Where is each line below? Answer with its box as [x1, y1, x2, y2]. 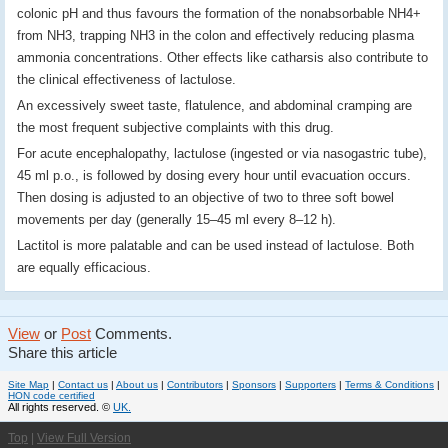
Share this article [8, 345, 117, 361]
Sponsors [232, 379, 276, 390]
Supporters [285, 379, 336, 390]
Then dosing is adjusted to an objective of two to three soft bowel [17, 190, 394, 205]
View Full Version [37, 431, 131, 445]
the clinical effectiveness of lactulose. [17, 72, 236, 87]
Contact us [58, 379, 108, 390]
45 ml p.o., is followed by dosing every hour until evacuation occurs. [17, 168, 411, 183]
